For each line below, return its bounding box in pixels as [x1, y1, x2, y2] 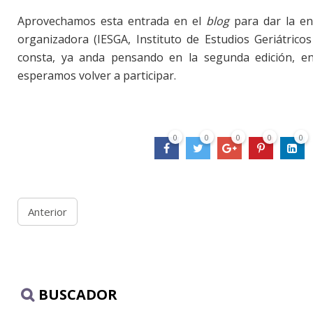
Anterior [28, 205, 67, 219]
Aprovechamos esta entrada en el [17, 13, 206, 29]
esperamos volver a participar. [17, 68, 176, 83]
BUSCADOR [38, 285, 117, 304]
